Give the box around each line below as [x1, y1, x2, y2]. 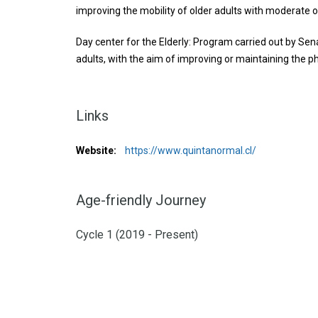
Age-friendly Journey [76, 192, 206, 209]
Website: [76, 145, 116, 156]
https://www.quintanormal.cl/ [123, 145, 256, 156]
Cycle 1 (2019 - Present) [76, 228, 198, 241]
